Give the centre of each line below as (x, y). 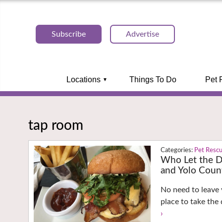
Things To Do (153, 80)
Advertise (142, 34)
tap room (56, 125)
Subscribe (69, 34)
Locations (83, 80)
